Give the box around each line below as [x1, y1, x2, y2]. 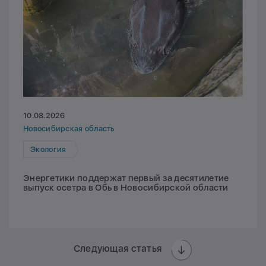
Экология [30, 144, 66, 154]
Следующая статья [73, 242, 162, 254]
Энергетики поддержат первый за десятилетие [23, 173, 229, 184]
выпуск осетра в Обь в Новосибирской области [23, 182, 229, 194]
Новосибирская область [23, 124, 115, 134]
